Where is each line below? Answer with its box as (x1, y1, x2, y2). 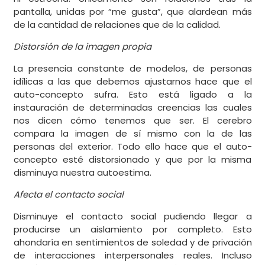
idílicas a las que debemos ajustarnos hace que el (13, 75, 252, 88)
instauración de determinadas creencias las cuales (13, 101, 252, 114)
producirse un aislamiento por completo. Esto (13, 223, 252, 236)
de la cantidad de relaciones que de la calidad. (13, 18, 221, 31)
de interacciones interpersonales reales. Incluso (13, 249, 252, 262)
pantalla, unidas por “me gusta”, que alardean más (13, 5, 252, 18)
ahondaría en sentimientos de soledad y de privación (13, 236, 252, 249)
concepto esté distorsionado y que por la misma (13, 153, 252, 166)
